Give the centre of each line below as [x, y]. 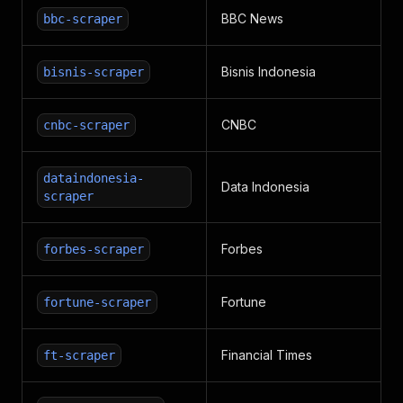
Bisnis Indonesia [269, 72]
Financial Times [267, 355]
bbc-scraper [83, 19]
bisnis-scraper [94, 72]
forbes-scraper [94, 249]
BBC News [252, 18]
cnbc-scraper [86, 125]
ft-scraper [79, 355]
